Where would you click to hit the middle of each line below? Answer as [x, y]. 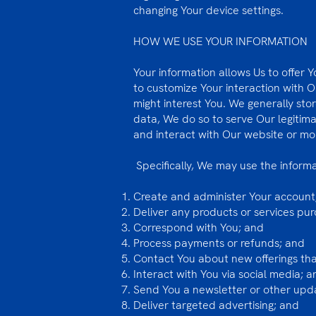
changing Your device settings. [208, 10]
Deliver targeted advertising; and [216, 305]
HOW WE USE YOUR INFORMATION [220, 41]
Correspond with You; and [199, 227]
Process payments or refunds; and [219, 243]
